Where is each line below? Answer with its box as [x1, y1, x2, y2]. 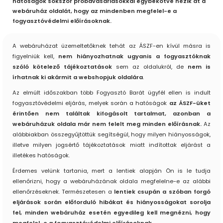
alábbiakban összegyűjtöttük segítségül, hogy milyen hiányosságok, [12, 130, 211, 139]
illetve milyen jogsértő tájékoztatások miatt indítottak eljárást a [12, 141, 211, 149]
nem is [188, 63, 211, 71]
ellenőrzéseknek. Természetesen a [12, 188, 112, 196]
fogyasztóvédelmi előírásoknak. [12, 17, 113, 25]
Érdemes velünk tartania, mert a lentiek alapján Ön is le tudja [12, 167, 211, 175]
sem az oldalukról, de [116, 63, 188, 71]
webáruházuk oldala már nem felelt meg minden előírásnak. [12, 120, 202, 128]
